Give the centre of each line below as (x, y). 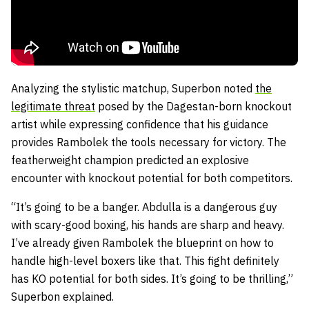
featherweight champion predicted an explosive (130, 160)
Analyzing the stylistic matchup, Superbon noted (133, 88)
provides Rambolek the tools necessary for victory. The (149, 142)
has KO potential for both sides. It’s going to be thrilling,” (152, 279)
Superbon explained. (62, 297)
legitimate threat (53, 106)
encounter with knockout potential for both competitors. (152, 178)
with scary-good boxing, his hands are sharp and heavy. (148, 225)
